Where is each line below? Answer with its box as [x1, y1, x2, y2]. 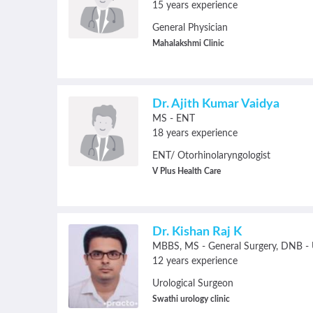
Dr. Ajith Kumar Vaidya [152, 98, 279, 110]
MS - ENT [152, 114, 195, 124]
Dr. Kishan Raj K [152, 226, 242, 238]
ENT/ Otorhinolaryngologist [152, 151, 270, 161]
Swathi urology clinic [152, 295, 230, 303]
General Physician [152, 23, 228, 33]
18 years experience [152, 129, 238, 138]
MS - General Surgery [184, 242, 276, 252]
